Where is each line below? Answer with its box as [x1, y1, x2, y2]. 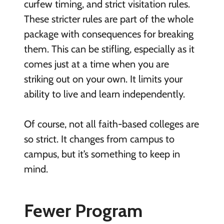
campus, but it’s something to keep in [23, 147, 180, 160]
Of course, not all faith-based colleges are [23, 117, 199, 130]
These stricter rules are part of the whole [23, 12, 193, 25]
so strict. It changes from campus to [23, 132, 174, 145]
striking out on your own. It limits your [23, 72, 182, 85]
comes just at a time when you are [23, 57, 169, 70]
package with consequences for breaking [23, 27, 193, 40]
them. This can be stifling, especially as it [23, 42, 194, 55]
